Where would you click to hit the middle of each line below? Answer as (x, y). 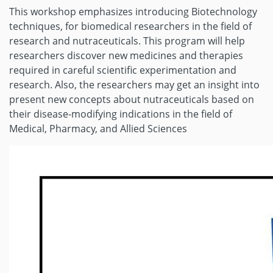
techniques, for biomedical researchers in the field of (130, 26)
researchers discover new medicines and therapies (126, 55)
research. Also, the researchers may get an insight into (134, 85)
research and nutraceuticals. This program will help (127, 41)
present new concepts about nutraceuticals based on (132, 99)
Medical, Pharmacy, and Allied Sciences (98, 129)
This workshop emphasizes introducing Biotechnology (133, 12)
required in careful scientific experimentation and (123, 70)
